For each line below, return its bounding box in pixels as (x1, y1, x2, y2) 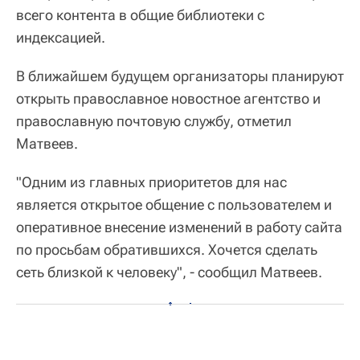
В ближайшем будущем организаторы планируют (16, 67, 344, 84)
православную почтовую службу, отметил (16, 112, 292, 129)
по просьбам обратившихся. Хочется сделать (16, 241, 317, 258)
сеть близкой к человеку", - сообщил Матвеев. (16, 264, 322, 280)
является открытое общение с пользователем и (16, 196, 332, 213)
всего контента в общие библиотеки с (16, 6, 264, 23)
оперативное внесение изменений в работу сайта (16, 219, 342, 235)
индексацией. (16, 29, 105, 46)
